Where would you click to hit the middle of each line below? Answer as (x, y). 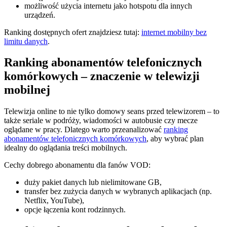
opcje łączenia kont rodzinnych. (75, 210)
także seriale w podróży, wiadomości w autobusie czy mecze (101, 121)
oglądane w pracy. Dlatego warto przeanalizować (84, 130)
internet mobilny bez (174, 32)
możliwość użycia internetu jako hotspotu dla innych (108, 6)
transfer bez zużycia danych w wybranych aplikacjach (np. (118, 192)
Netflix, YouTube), (54, 201)
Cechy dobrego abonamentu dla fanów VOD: (77, 165)
